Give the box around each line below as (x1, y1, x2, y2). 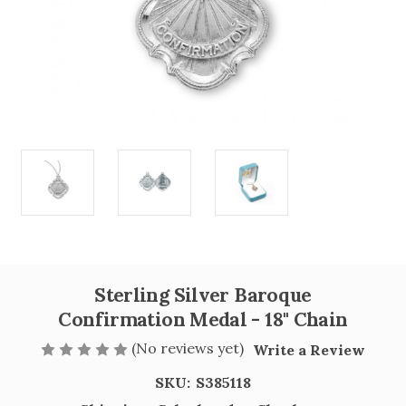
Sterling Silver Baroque (94, 283, 312, 307)
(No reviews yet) (131, 339, 244, 357)
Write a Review (253, 341, 365, 359)
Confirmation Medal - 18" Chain (58, 307, 348, 332)
